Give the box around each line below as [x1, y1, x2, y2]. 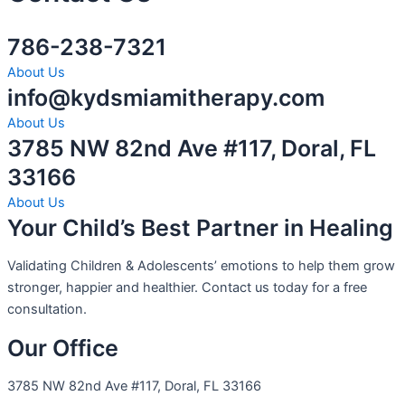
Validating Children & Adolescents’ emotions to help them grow [7, 258, 395, 275]
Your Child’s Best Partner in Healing [7, 213, 393, 241]
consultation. [7, 301, 87, 318]
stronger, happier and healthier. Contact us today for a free [7, 279, 367, 297]
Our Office [7, 334, 118, 362]
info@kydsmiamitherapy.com [7, 83, 325, 111]
